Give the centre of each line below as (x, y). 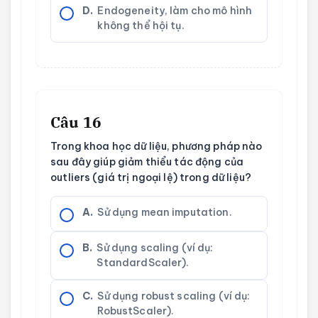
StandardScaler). (143, 262)
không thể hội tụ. (141, 26)
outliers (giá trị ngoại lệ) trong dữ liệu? (151, 177)
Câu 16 (76, 122)
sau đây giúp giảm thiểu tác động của (147, 161)
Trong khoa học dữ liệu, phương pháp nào (157, 146)
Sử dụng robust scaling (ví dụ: (174, 296)
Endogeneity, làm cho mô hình (175, 11)
